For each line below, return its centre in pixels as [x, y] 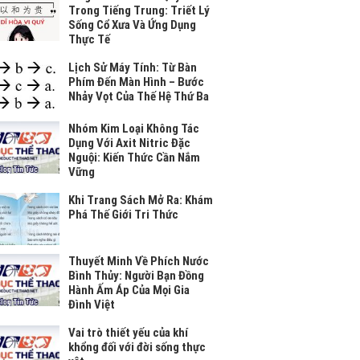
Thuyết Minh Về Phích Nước [138, 261]
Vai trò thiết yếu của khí [128, 332]
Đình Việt [91, 304]
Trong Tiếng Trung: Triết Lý [139, 10]
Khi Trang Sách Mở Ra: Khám [140, 200]
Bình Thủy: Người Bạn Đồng [136, 275]
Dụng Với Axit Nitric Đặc [129, 143]
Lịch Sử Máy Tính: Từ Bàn [132, 67]
